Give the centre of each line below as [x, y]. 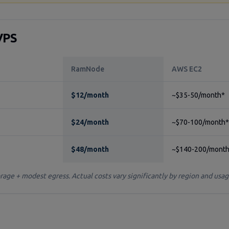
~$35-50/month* [198, 95]
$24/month [90, 122]
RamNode [88, 69]
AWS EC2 [187, 69]
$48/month [90, 149]
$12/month [90, 95]
